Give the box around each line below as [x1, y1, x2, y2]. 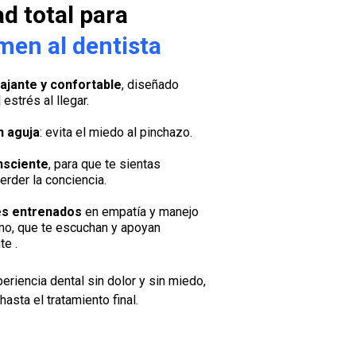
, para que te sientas [48, 157, 161, 172]
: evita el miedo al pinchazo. [40, 125, 192, 140]
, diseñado [122, 77, 179, 92]
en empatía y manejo [82, 204, 199, 219]
